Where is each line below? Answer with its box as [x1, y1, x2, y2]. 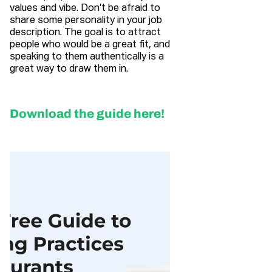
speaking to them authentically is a [10, 52, 164, 63]
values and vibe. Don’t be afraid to [10, 4, 160, 14]
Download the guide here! [10, 107, 165, 121]
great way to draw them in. [10, 64, 128, 75]
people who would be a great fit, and [10, 40, 170, 50]
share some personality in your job [10, 16, 162, 26]
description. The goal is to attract [10, 28, 161, 38]
